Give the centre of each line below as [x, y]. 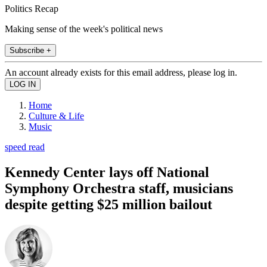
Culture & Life [56, 116]
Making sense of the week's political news [84, 29]
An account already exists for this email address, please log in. [121, 72]
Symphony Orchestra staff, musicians [119, 188]
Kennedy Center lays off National [107, 172]
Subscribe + [30, 50]
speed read [25, 147]
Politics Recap [32, 8]
